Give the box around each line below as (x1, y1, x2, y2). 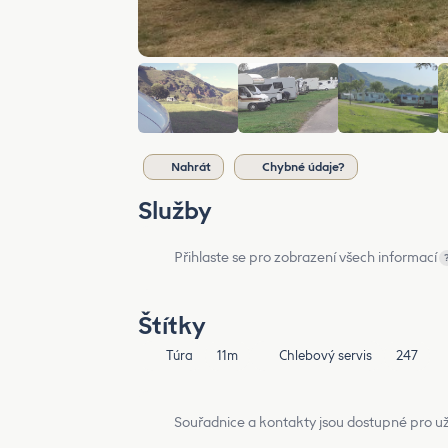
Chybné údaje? (262, 159, 345, 174)
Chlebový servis (278, 347, 372, 363)
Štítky (138, 310, 206, 340)
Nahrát (171, 159, 211, 174)
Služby (138, 195, 212, 225)
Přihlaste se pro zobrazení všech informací (174, 248, 437, 266)
